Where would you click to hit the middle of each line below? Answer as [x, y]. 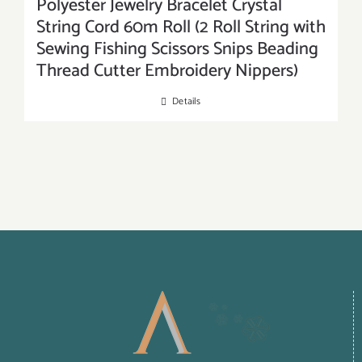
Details [187, 102]
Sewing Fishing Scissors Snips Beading [177, 50]
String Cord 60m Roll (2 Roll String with [181, 28]
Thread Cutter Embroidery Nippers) [167, 72]
